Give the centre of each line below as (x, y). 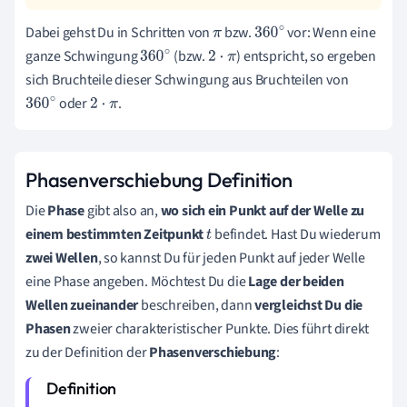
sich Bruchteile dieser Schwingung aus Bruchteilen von (189, 79)
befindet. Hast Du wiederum (296, 234)
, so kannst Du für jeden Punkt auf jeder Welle (231, 258)
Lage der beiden (296, 281)
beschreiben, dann (198, 305)
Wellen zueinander (84, 305)
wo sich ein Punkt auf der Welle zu (261, 210)
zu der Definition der (88, 352)
